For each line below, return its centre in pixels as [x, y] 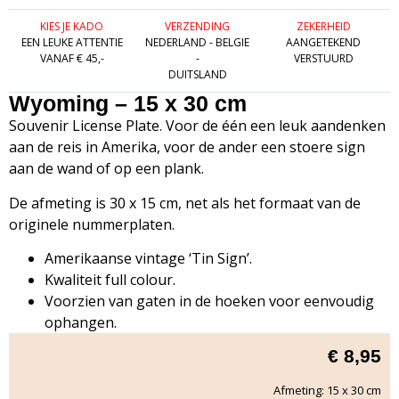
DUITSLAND [197, 75]
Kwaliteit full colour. [110, 280]
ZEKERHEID [323, 27]
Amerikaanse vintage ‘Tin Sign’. [148, 259]
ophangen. [81, 323]
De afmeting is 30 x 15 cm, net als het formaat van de [185, 203]
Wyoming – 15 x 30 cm [128, 104]
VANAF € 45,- [72, 59]
